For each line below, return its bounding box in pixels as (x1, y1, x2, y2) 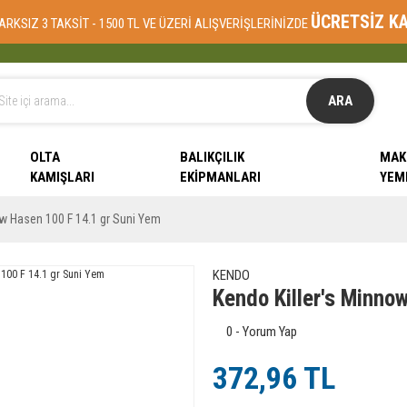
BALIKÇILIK (179, 149, 244, 165)
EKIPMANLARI (179, 169, 261, 185)
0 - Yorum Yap (225, 323, 297, 340)
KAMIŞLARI (29, 169, 94, 185)
